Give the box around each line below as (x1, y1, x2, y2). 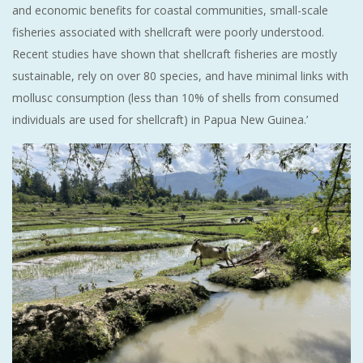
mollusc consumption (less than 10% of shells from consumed (12, 89, 339, 105)
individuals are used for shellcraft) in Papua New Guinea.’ (12, 111, 308, 127)
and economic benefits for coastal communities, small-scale (12, 2, 328, 18)
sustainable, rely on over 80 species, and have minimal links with (12, 67, 348, 83)
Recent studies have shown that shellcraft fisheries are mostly (12, 45, 337, 62)
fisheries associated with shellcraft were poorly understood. (12, 23, 324, 40)
